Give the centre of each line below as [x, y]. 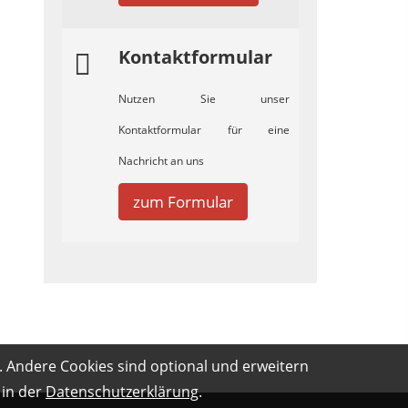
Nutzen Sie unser [204, 99]
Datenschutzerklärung [122, 392]
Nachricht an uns [161, 161]
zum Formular [183, 202]
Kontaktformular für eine [204, 130]
